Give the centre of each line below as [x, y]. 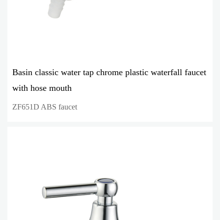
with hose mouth [42, 88]
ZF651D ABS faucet [45, 107]
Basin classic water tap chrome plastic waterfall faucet [109, 72]
